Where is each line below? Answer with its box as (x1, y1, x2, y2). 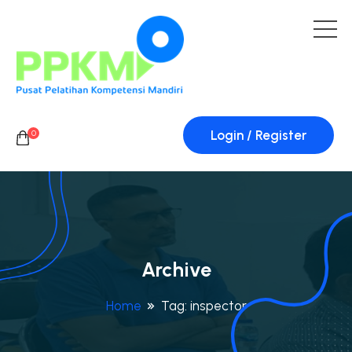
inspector (189, 298, 247, 313)
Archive (141, 258, 211, 281)
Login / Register (211, 127, 306, 143)
